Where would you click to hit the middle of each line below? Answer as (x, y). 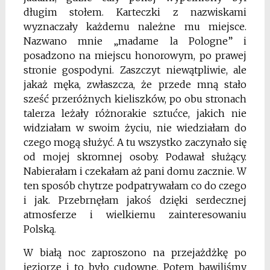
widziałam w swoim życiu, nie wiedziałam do (135, 127)
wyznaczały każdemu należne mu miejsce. (135, 26)
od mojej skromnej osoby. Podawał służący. (135, 156)
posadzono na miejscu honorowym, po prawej (135, 55)
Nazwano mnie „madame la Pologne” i (135, 41)
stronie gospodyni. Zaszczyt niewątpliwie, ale (135, 70)
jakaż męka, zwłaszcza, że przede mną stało (135, 84)
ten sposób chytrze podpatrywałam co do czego (135, 185)
